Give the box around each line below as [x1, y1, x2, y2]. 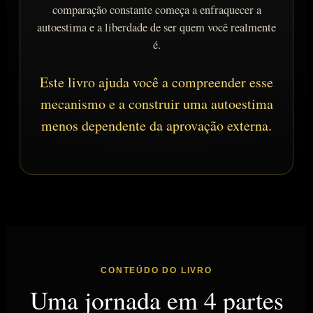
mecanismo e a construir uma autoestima [40, 94, 273, 113]
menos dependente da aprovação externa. [41, 115, 272, 135]
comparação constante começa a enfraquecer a [52, 1, 261, 17]
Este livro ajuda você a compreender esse [40, 72, 273, 92]
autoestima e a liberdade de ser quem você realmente [37, 19, 276, 35]
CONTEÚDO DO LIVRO [101, 265, 212, 275]
